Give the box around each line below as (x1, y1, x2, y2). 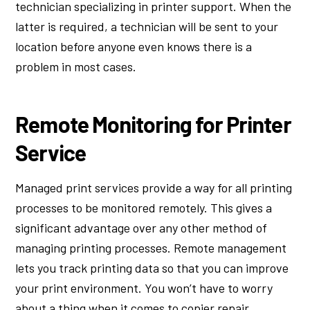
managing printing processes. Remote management (15, 240, 287, 256)
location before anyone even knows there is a (15, 38, 253, 54)
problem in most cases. (15, 58, 137, 74)
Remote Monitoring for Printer (15, 111, 291, 138)
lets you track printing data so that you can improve (15, 260, 289, 276)
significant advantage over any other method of (15, 220, 268, 236)
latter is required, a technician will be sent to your (15, 18, 279, 34)
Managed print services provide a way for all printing (15, 180, 293, 196)
